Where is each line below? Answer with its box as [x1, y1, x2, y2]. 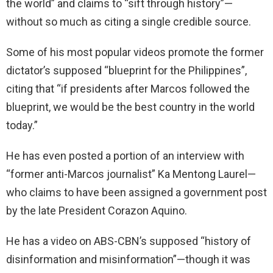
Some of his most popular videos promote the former [6, 45, 264, 58]
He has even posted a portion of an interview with [6, 149, 244, 162]
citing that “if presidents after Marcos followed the [6, 82, 250, 95]
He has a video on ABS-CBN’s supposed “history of [6, 234, 251, 247]
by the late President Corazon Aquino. [6, 204, 187, 217]
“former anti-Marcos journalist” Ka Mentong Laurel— [6, 167, 256, 180]
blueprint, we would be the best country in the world [6, 100, 255, 113]
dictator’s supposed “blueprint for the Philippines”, [6, 63, 247, 77]
